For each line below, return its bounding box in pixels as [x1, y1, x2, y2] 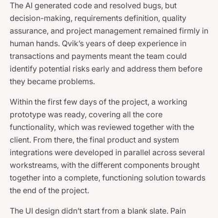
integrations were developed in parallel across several [10, 147, 205, 158]
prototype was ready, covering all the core [10, 109, 163, 120]
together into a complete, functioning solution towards [10, 173, 205, 183]
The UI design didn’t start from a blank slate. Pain [10, 206, 186, 216]
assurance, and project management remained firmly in [10, 26, 208, 36]
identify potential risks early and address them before [10, 64, 202, 74]
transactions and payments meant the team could [10, 51, 187, 61]
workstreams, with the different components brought [10, 160, 200, 170]
